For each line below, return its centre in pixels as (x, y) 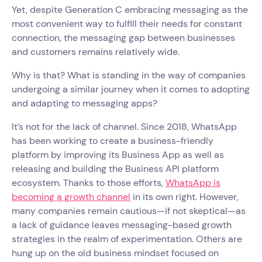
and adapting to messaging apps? (85, 103)
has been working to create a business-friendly (113, 140)
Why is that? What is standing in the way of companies (129, 75)
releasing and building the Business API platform (115, 168)
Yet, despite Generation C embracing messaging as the (130, 9)
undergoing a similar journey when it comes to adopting (131, 89)
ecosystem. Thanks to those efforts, (89, 182)
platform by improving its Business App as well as (118, 154)
